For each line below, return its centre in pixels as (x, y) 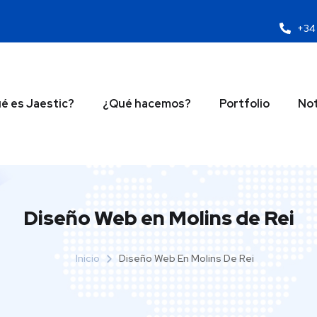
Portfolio (244, 103)
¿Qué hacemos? (146, 103)
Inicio (88, 258)
